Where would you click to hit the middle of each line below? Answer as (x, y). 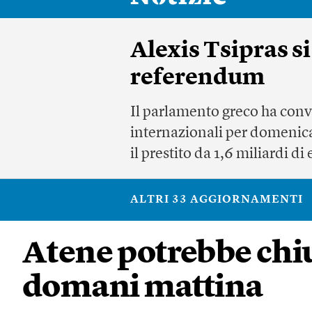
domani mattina (143, 289)
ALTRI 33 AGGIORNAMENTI (217, 200)
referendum (197, 78)
